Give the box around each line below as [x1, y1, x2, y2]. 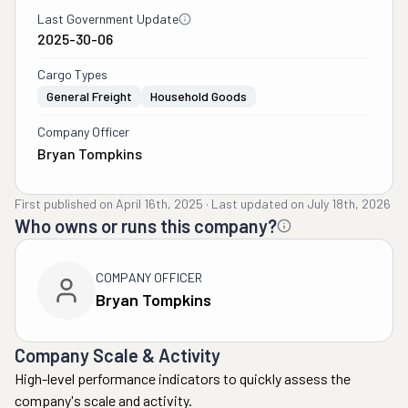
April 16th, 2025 [116, 196, 203, 211]
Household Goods [150, 88, 247, 104]
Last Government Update [37, 11, 178, 26]
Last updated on [211, 196, 304, 211]
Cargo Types [37, 66, 107, 82]
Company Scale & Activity [15, 344, 220, 366]
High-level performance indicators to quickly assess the [15, 370, 351, 387]
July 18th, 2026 [307, 196, 391, 211]
